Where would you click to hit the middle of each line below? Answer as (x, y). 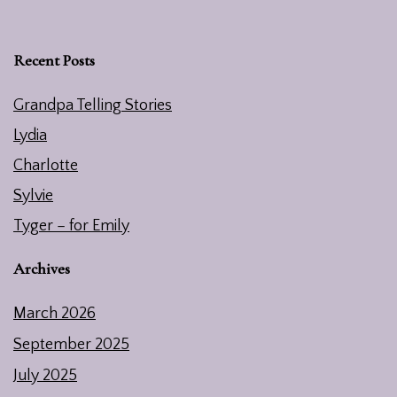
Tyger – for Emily (71, 226)
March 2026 (54, 314)
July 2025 (45, 376)
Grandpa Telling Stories (93, 106)
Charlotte (46, 166)
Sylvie (33, 196)
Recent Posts (54, 61)
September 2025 (71, 345)
